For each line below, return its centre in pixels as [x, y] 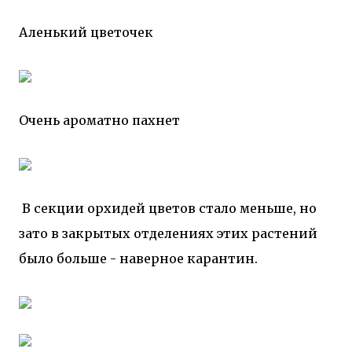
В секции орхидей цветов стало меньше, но [168, 208]
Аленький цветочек [86, 32]
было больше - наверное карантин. [138, 258]
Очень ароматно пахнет [99, 120]
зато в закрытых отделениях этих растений [168, 233]
